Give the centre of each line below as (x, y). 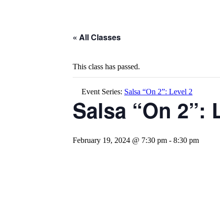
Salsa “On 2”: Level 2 (158, 92)
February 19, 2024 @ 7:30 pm (120, 140)
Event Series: (103, 92)
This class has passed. (106, 67)
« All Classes (97, 37)
